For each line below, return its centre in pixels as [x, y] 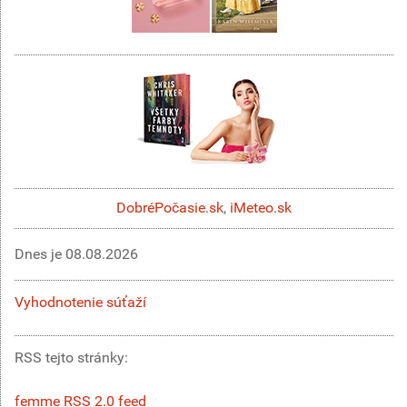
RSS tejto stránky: [73, 357]
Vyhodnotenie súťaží [80, 302]
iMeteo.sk [261, 208]
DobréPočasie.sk [170, 208]
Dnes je [40, 253]
